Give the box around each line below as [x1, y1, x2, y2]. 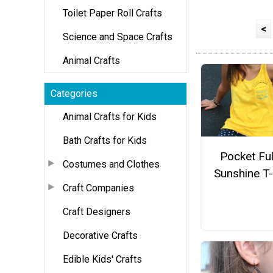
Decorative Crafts [63, 229, 138, 241]
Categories [51, 87, 97, 99]
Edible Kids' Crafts [63, 253, 142, 265]
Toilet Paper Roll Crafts [63, 7, 162, 19]
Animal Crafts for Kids [63, 110, 157, 122]
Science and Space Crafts [63, 30, 172, 43]
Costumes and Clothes [63, 158, 160, 170]
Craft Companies [63, 182, 134, 194]
